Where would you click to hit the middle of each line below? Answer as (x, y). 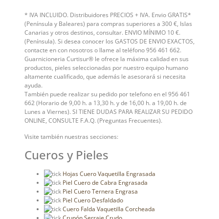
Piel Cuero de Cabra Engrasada (105, 183)
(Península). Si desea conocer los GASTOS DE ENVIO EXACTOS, (109, 42)
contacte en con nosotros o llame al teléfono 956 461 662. (103, 50)
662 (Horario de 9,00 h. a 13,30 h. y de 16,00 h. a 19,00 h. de (106, 103)
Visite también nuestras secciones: (71, 136)
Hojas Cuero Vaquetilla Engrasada (109, 174)
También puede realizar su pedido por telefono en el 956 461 (107, 94)
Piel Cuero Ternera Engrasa (100, 192)
